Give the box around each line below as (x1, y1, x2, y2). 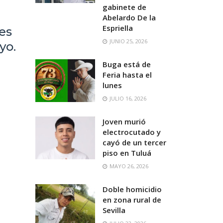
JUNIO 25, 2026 (108, 37, 147, 45)
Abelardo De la (103, 12, 156, 22)
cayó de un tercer (103, 137, 166, 147)
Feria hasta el (103, 70, 152, 80)
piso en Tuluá (103, 148, 151, 158)
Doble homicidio (103, 184, 162, 194)
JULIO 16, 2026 (108, 95, 146, 102)
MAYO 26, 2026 (108, 162, 148, 170)
